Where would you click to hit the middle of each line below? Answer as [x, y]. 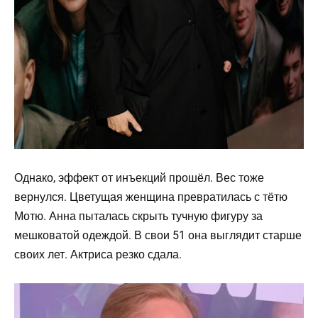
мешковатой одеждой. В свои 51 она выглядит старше [158, 235]
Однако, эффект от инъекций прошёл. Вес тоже [139, 177]
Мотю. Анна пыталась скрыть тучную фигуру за [138, 216]
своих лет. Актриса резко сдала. [98, 254]
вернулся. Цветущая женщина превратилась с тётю [151, 197]
